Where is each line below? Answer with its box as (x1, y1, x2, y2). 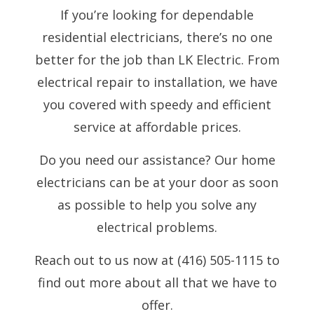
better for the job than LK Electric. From (34, 50, 280, 68)
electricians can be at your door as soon (36, 173, 278, 191)
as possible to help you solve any (57, 196, 257, 213)
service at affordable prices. (73, 118, 241, 135)
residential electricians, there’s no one (41, 28, 273, 46)
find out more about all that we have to (37, 273, 277, 291)
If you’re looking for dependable (60, 6, 254, 23)
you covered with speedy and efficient (43, 95, 271, 113)
